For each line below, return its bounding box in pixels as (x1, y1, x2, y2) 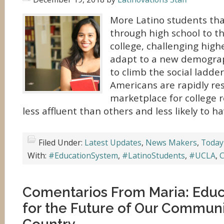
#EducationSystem (48, 150, 118, 161)
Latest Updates (84, 137, 141, 148)
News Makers (145, 137, 197, 148)
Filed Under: (38, 137, 84, 148)
